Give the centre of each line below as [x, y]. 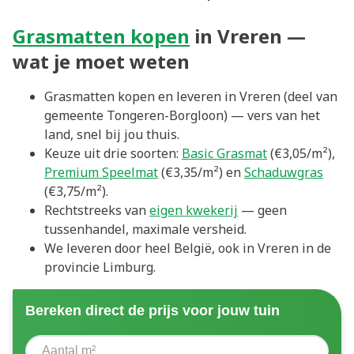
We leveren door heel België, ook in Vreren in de [188, 248]
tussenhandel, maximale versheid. [145, 229]
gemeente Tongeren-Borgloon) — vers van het [182, 115]
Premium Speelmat [101, 172]
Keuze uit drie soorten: [113, 153]
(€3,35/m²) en [201, 172]
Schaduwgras [284, 172]
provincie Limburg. [100, 267]
